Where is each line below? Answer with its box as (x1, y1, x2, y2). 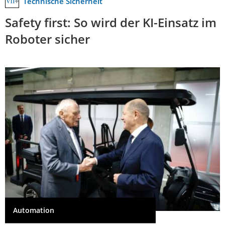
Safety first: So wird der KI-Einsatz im (5, 14, 216, 31)
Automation (13, 205, 54, 215)
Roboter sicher (5, 31, 90, 48)
